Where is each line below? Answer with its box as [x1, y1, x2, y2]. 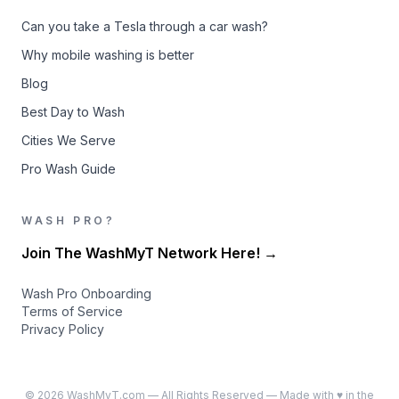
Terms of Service [21, 304, 123, 319]
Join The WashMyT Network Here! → [21, 244, 278, 262]
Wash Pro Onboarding [21, 286, 151, 301]
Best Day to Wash [21, 104, 125, 119]
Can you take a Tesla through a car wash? [21, 19, 268, 34]
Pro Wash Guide [21, 161, 116, 176]
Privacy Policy [21, 322, 104, 337]
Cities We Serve [21, 133, 116, 148]
